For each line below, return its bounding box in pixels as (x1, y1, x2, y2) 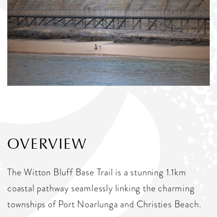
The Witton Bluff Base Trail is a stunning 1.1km (7, 166, 186, 179)
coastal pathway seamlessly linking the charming (7, 182, 195, 195)
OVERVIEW (7, 135, 87, 153)
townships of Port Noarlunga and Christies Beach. (7, 198, 201, 211)
